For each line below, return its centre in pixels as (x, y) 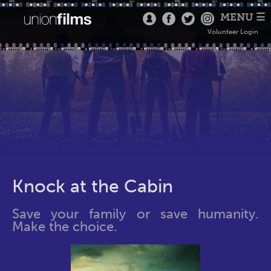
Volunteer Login (233, 32)
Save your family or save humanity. (135, 214)
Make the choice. (65, 227)
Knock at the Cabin (93, 186)
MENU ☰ (242, 17)
